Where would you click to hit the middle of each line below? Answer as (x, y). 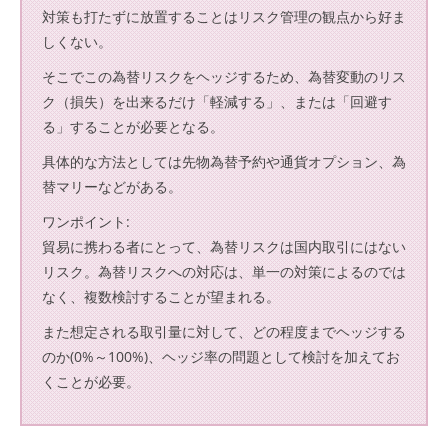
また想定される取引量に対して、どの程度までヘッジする (224, 331)
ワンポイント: (86, 221)
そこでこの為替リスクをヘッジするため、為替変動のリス (224, 76)
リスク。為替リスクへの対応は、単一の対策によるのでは (224, 271)
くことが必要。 (91, 381)
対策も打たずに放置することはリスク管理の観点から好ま (224, 16)
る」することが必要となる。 (133, 126)
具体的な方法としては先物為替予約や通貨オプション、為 (224, 161)
